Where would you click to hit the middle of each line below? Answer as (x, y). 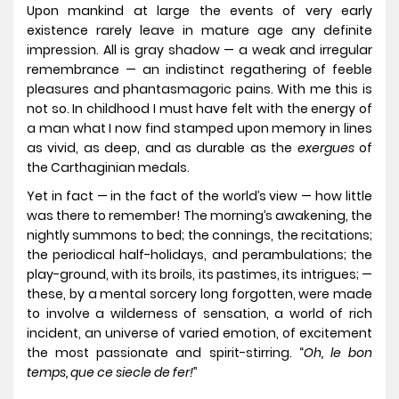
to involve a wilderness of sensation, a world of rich (199, 314)
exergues (326, 148)
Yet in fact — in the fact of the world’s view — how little (199, 196)
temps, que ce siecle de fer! (110, 373)
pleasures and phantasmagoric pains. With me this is (199, 90)
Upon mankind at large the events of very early (199, 11)
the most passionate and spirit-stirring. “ (165, 353)
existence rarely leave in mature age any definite (199, 31)
